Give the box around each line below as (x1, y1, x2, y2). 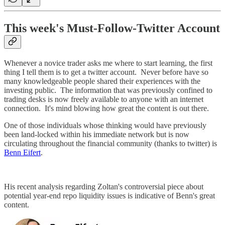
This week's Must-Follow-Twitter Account (4, 21, 220, 35)
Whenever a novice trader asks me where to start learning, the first (4, 58, 212, 67)
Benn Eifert (4, 148, 41, 157)
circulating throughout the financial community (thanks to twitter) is (4, 139, 217, 148)
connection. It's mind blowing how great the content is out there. (4, 103, 209, 113)
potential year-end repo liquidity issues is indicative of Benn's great (4, 191, 215, 200)
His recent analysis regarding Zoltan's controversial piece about (4, 182, 203, 191)
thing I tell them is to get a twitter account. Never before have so (4, 67, 208, 76)
